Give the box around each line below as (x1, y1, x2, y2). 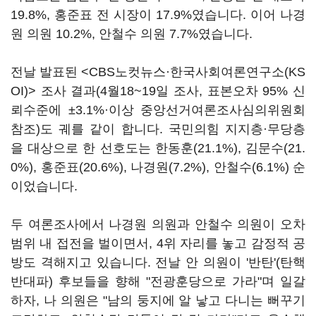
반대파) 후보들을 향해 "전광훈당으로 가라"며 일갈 (11, 274, 305, 288)
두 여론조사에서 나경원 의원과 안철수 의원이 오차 (11, 217, 305, 231)
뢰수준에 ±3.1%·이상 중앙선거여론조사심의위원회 (11, 103, 305, 117)
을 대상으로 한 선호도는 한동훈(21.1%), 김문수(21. (11, 141, 305, 155)
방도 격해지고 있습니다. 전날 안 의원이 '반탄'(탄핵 (11, 255, 305, 269)
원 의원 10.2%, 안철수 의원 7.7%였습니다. (11, 27, 253, 41)
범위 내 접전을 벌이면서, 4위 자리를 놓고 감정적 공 (11, 236, 305, 250)
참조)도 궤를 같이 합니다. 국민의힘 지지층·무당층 (11, 122, 305, 136)
